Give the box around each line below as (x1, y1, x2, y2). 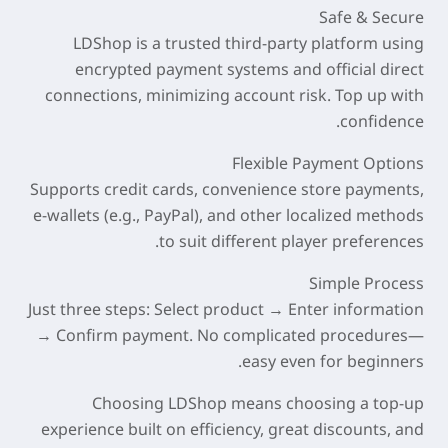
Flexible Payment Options (232, 152, 424, 174)
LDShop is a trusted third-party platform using (73, 32, 424, 54)
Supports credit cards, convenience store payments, (30, 178, 424, 200)
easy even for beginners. (242, 350, 424, 372)
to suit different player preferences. (159, 230, 424, 252)
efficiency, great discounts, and (190, 418, 424, 440)
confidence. (340, 110, 424, 132)
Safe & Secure (319, 6, 424, 28)
